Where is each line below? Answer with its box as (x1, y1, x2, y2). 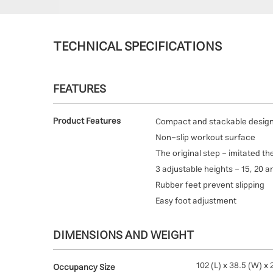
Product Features (53, 114, 121, 129)
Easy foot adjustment (155, 194, 236, 209)
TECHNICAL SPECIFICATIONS (53, 35, 222, 58)
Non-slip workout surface (155, 130, 255, 146)
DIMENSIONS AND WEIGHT (53, 225, 194, 246)
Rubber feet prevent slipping (155, 178, 264, 193)
